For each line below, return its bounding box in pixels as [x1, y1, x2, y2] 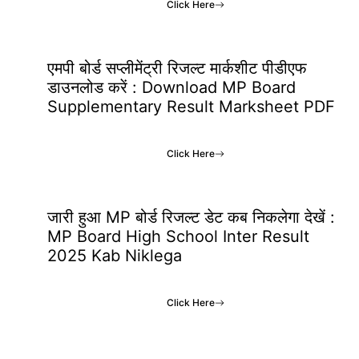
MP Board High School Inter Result [47, 227, 309, 246]
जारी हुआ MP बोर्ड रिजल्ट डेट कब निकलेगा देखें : [47, 208, 335, 227]
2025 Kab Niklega [47, 246, 182, 265]
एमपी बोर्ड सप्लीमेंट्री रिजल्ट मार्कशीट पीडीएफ [47, 58, 307, 78]
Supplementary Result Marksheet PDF [47, 97, 335, 116]
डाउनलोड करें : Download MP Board [47, 78, 296, 97]
